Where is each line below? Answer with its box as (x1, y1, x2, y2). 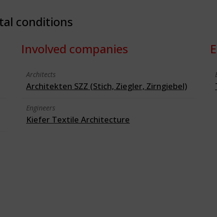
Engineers (26, 103, 55, 112)
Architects (26, 70, 56, 79)
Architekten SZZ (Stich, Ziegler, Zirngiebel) (26, 80, 187, 92)
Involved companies (21, 41, 128, 57)
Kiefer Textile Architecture (26, 114, 130, 125)
